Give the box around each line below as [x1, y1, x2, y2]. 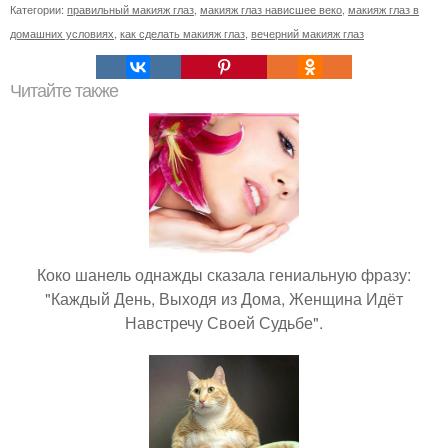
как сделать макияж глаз [120, 24, 245, 41]
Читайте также [10, 80, 118, 101]
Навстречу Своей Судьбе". [125, 310, 323, 334]
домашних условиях [10, 24, 114, 41]
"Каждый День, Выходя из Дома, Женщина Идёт [45, 286, 403, 310]
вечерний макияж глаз [251, 24, 364, 41]
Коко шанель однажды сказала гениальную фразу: [37, 262, 411, 286]
